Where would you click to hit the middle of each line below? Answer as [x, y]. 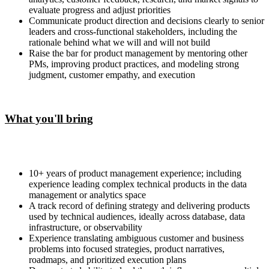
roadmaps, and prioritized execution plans [107, 259]
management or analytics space [87, 195]
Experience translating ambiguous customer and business [136, 238]
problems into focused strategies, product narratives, [127, 249]
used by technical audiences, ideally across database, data [137, 216]
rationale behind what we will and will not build [119, 43]
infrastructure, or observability [86, 227]
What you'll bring [49, 118]
